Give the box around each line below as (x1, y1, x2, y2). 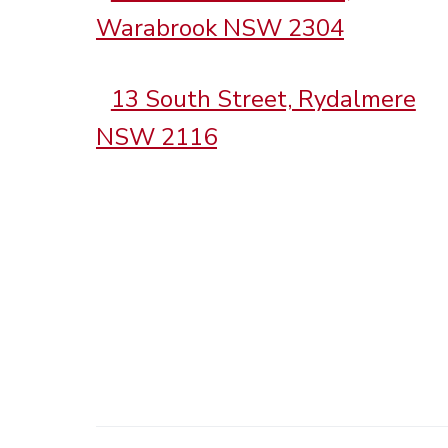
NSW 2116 (96, 121, 217, 154)
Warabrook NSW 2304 (96, 12, 344, 45)
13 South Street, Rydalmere (110, 83, 416, 116)
